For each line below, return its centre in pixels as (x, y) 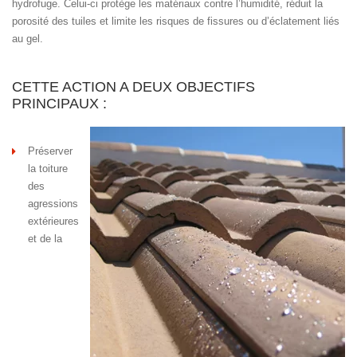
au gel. (27, 38)
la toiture (48, 168)
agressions (53, 203)
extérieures (53, 221)
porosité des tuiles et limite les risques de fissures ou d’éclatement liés (176, 21)
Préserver (50, 151)
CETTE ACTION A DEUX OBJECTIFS (133, 87)
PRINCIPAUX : (59, 104)
